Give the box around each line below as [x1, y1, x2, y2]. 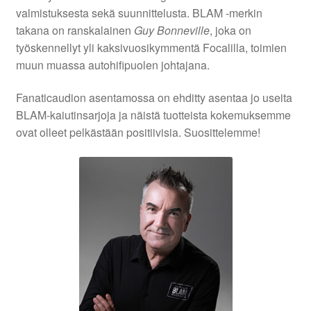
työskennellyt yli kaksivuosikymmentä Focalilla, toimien [15, 39, 287, 56]
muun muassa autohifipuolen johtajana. [15, 56, 210, 73]
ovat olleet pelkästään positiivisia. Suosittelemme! [15, 124, 260, 141]
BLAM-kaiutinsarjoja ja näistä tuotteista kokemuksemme [15, 107, 291, 124]
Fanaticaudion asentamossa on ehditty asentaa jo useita [15, 90, 292, 106]
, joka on [209, 22, 251, 38]
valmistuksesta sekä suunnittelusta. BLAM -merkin [15, 4, 262, 21]
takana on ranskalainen [15, 22, 134, 38]
